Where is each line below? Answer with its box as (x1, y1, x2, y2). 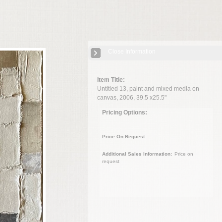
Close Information (108, 48, 156, 55)
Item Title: (97, 76, 125, 83)
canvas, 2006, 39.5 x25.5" (97, 94, 167, 101)
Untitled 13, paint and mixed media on (97, 85, 200, 92)
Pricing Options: (102, 109, 147, 116)
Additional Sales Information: (102, 151, 172, 157)
